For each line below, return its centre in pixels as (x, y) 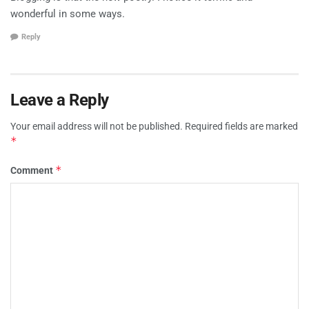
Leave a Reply (60, 100)
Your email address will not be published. (97, 126)
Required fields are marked (241, 126)
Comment (33, 170)
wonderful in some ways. (68, 14)
